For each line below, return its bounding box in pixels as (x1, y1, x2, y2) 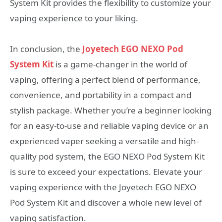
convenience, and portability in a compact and (10, 89, 191, 101)
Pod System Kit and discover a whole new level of (10, 197, 202, 209)
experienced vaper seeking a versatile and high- (10, 135, 199, 147)
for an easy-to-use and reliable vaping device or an (10, 120, 209, 132)
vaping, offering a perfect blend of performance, (10, 74, 201, 86)
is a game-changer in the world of (54, 58, 187, 70)
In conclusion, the (10, 43, 82, 55)
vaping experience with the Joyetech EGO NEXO (10, 181, 196, 193)
